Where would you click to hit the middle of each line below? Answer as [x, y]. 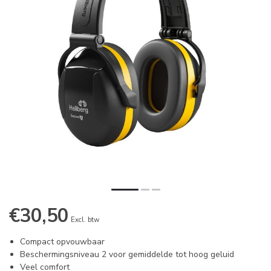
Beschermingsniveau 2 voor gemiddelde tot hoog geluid [127, 255]
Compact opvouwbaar [62, 242]
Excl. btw [85, 220]
